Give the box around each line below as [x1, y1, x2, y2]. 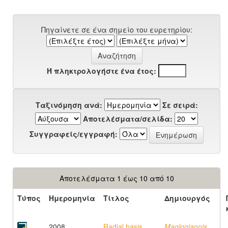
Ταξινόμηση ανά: [35, 100, 102, 110]
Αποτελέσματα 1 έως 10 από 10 [59, 173, 174, 183]
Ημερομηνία [49, 193, 95, 203]
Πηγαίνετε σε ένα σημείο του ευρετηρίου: [41, 24, 192, 35]
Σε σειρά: [162, 100, 198, 110]
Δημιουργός [164, 193, 210, 203]
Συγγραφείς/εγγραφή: [30, 128, 118, 139]
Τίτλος [103, 193, 129, 203]
